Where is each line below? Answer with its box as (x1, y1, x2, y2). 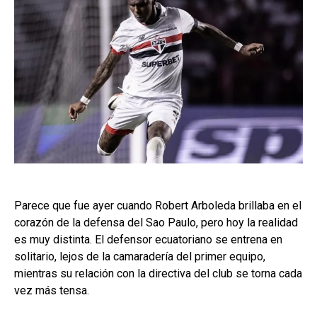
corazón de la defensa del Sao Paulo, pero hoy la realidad (14, 215, 298, 229)
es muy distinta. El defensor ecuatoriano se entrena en (14, 232, 282, 246)
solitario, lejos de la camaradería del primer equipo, (14, 249, 265, 263)
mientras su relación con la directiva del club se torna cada (14, 266, 302, 280)
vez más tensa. (14, 283, 89, 297)
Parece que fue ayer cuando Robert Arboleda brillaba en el (14, 198, 301, 212)
